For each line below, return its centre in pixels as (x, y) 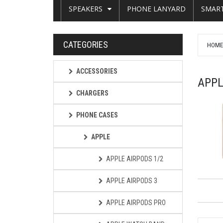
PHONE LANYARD (156, 9)
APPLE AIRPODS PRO (136, 203)
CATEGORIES (86, 45)
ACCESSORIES (97, 71)
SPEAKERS (86, 9)
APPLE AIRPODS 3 (132, 181)
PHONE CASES (97, 115)
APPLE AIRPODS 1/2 (135, 159)
